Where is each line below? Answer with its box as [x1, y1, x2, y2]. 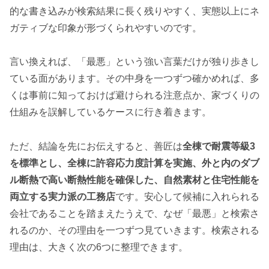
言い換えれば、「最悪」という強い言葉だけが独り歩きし [10, 56, 259, 67]
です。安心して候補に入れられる [115, 192, 259, 202]
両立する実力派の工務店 [10, 192, 115, 202]
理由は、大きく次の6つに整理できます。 [10, 242, 188, 253]
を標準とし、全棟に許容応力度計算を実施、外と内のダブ [10, 158, 259, 169]
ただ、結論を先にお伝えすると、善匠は [10, 141, 183, 152]
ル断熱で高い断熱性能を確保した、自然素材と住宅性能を [10, 175, 259, 186]
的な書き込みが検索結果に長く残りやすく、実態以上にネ [10, 5, 259, 16]
